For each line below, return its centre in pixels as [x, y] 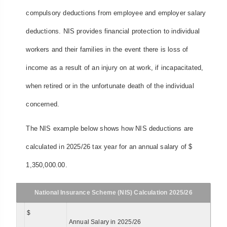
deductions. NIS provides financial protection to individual [113, 31]
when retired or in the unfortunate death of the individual [110, 86]
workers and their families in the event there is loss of [107, 49]
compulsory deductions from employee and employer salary [116, 13]
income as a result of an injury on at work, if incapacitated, [115, 67]
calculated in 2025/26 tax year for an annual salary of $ [109, 147]
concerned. [43, 104]
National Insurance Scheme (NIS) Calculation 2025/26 [113, 192]
